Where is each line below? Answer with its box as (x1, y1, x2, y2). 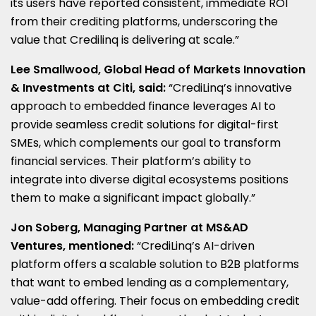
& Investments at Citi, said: (11, 79, 169, 96)
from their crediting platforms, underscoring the (11, 13, 278, 30)
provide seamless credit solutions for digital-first (11, 116, 279, 133)
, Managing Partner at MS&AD (78, 219, 248, 236)
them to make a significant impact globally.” (11, 189, 255, 206)
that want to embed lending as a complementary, (11, 274, 288, 291)
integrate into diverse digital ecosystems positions (11, 171, 288, 188)
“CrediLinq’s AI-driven (134, 237, 255, 254)
